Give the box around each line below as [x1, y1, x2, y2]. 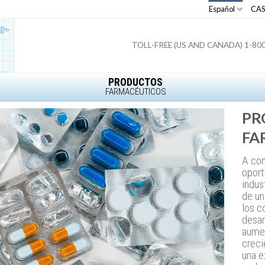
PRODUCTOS [108, 76, 163, 88]
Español [208, 4, 235, 14]
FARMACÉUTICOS [105, 86, 166, 97]
